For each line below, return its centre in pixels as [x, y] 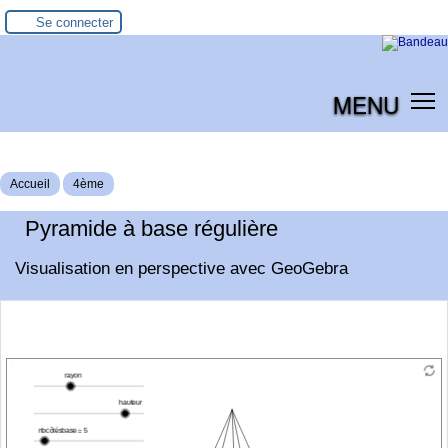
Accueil [30, 183]
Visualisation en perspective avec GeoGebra [181, 268]
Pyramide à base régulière [151, 228]
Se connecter [74, 22]
